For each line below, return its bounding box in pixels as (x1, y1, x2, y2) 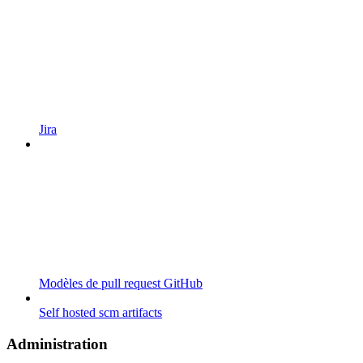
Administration (6, 335, 108, 353)
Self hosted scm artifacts (39, 305, 162, 320)
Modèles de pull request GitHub (39, 276, 203, 291)
